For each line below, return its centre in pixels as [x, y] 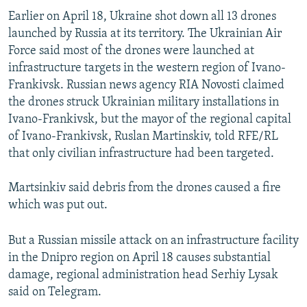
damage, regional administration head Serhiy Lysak [143, 275]
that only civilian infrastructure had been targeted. [141, 154]
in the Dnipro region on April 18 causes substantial [139, 258]
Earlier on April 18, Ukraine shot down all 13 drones [142, 17]
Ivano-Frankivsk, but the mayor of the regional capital [150, 120]
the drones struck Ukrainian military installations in [144, 103]
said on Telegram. [55, 293]
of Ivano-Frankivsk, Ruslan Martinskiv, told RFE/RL [143, 137]
